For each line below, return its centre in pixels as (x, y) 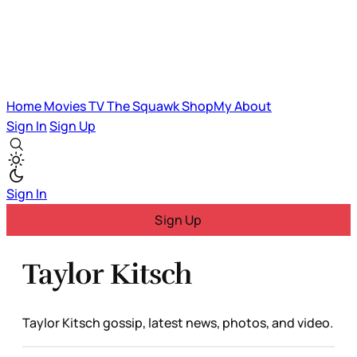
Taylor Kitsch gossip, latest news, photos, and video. (178, 322)
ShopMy (208, 106)
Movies (66, 106)
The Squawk (144, 106)
